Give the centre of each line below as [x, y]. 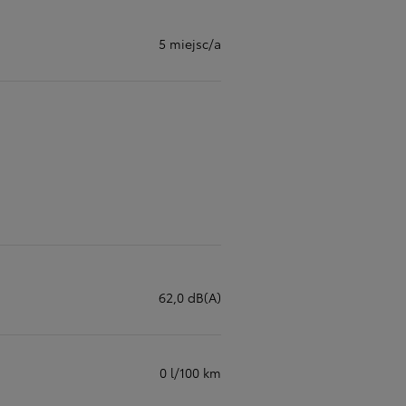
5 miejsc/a [190, 43]
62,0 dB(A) [190, 297]
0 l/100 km [190, 372]
